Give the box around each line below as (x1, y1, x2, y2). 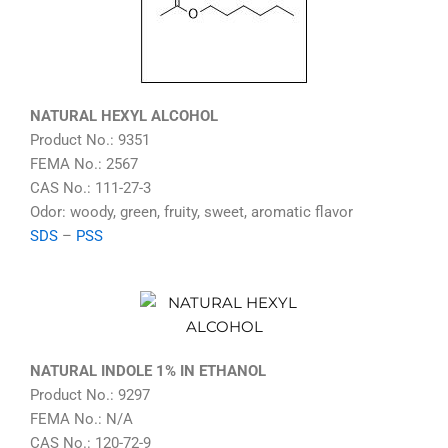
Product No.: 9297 (30, 386, 150, 405)
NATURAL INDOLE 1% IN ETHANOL (30, 362, 266, 381)
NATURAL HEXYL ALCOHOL (30, 106, 218, 125)
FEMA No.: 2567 (30, 154, 138, 173)
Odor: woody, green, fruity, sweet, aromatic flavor (30, 202, 353, 221)
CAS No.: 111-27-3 (30, 178, 151, 197)
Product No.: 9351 (30, 130, 150, 149)
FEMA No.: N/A (30, 410, 133, 429)
